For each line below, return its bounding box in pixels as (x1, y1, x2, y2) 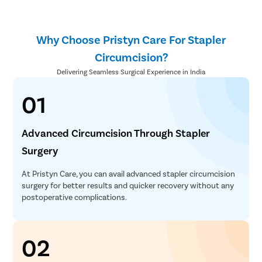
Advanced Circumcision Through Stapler (22, 126, 211, 140)
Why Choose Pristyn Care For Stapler (36, 32, 226, 47)
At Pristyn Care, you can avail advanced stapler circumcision (22, 168, 236, 179)
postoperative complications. (22, 192, 127, 202)
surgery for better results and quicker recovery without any (22, 180, 235, 191)
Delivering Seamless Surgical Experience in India (57, 67, 205, 76)
